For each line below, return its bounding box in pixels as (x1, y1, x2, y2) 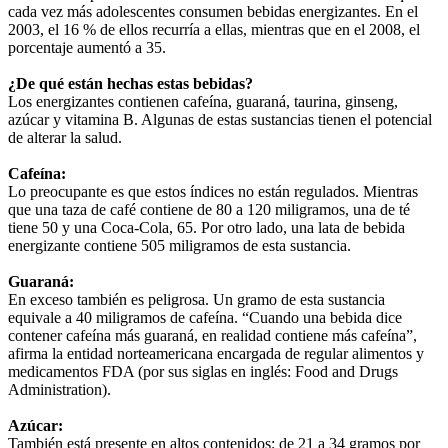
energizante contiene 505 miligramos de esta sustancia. (8, 236, 351, 254)
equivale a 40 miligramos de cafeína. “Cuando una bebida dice (8, 308, 402, 326)
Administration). (8, 380, 111, 398)
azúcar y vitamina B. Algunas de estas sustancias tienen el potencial (8, 110, 432, 128)
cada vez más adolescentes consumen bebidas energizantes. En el (8, 2, 418, 20)
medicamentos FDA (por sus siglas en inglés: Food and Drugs (8, 362, 398, 380)
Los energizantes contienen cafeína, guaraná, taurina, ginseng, (8, 92, 398, 110)
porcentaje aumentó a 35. (8, 38, 166, 56)
